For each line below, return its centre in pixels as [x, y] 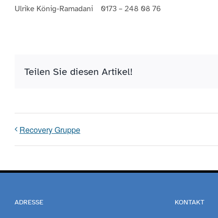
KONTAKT [190, 202]
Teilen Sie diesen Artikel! [79, 72]
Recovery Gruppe [50, 130]
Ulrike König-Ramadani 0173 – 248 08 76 [88, 9]
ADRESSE [29, 202]
